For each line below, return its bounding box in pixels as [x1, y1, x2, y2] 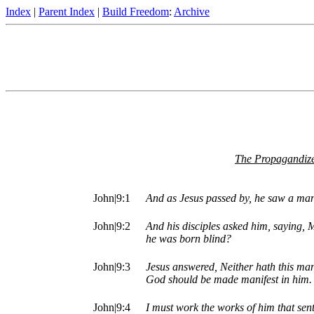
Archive [174, 6, 210, 18]
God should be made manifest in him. [146, 273, 312, 286]
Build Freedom [102, 6, 169, 18]
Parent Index [39, 6, 95, 18]
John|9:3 [93, 261, 130, 273]
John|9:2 [93, 220, 130, 233]
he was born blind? [146, 233, 231, 245]
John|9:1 [93, 192, 130, 205]
